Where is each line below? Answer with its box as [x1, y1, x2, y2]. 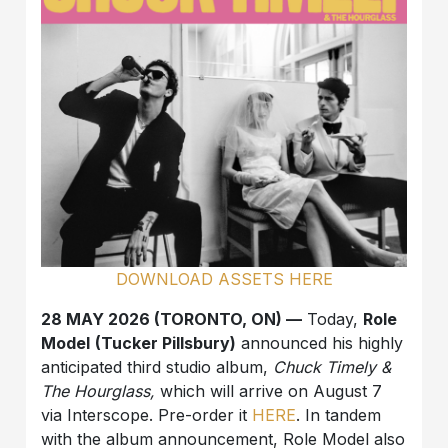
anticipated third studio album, [41, 357, 274, 378]
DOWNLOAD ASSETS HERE [115, 269, 333, 290]
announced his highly [236, 333, 404, 354]
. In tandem [296, 405, 382, 426]
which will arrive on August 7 [160, 381, 383, 402]
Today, [302, 309, 364, 330]
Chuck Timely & [273, 357, 392, 378]
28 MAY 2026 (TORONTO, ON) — [41, 309, 303, 330]
